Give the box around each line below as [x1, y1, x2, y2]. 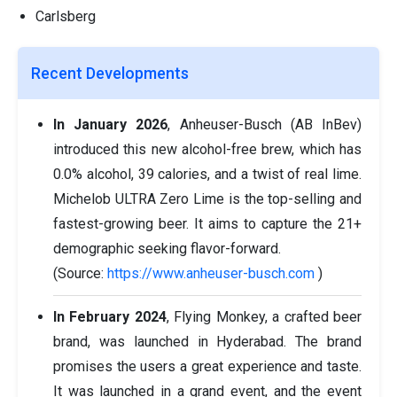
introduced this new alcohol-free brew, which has [53, 141, 362, 159]
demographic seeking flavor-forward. [53, 240, 281, 258]
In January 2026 [53, 116, 168, 134]
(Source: [53, 265, 107, 283]
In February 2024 [53, 308, 167, 326]
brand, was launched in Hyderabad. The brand [53, 333, 362, 351]
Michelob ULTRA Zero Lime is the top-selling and [53, 191, 362, 208]
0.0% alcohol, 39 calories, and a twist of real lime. [53, 166, 362, 183]
